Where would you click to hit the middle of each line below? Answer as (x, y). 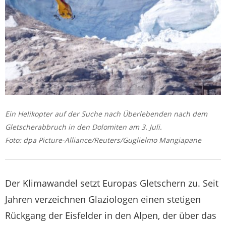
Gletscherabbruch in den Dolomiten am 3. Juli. (83, 127)
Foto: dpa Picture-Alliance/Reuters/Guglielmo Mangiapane (103, 140)
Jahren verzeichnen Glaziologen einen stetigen (103, 200)
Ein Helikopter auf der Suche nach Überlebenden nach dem (106, 114)
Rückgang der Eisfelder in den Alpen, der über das (111, 216)
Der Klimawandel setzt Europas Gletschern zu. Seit (112, 183)
